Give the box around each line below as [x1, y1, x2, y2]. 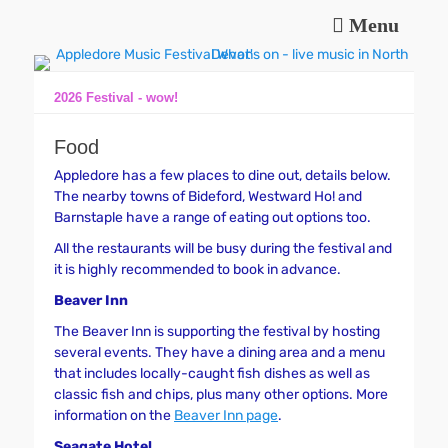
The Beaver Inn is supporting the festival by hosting [54, 323, 380, 340]
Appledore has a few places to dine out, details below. [54, 167, 391, 184]
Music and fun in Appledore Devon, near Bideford [49, 47, 325, 61]
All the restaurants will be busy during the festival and [54, 240, 392, 257]
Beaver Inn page [174, 407, 278, 424]
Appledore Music [229, 47, 423, 74]
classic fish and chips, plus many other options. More [54, 386, 388, 403]
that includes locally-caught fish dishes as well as [54, 365, 370, 382]
